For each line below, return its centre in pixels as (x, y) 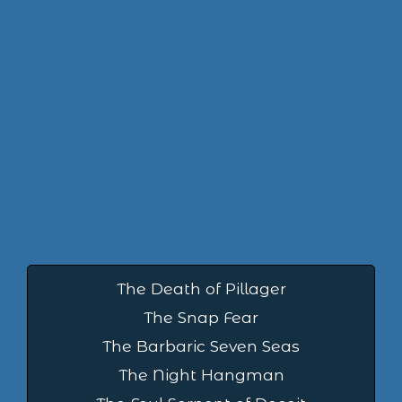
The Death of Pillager (201, 288)
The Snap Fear (201, 317)
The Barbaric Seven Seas (201, 345)
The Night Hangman (201, 374)
